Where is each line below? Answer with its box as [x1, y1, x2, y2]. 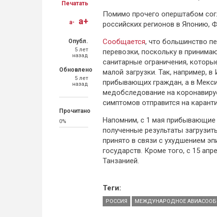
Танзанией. [103, 156, 139, 165]
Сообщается [103, 37, 145, 46]
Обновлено [59, 66, 93, 73]
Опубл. [68, 38, 88, 45]
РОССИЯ [106, 198, 127, 204]
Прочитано [59, 108, 91, 114]
